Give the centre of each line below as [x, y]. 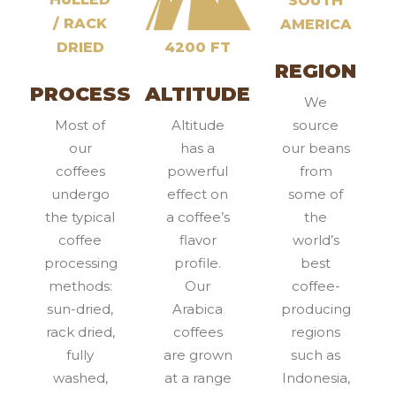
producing [316, 308]
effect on [198, 194]
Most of [80, 125]
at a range [198, 377]
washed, [80, 377]
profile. [198, 263]
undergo [80, 194]
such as [316, 354]
